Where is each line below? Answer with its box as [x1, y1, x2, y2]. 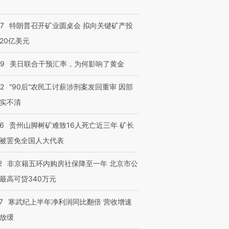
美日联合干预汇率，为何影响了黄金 [10, 59, 124, 68]
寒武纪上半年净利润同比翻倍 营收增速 [8, 197, 132, 206]
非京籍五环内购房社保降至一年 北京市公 [7, 159, 138, 168]
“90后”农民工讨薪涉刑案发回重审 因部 [9, 82, 133, 91]
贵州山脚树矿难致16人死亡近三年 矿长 [9, 121, 134, 129]
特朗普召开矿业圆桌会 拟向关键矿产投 [9, 21, 133, 30]
